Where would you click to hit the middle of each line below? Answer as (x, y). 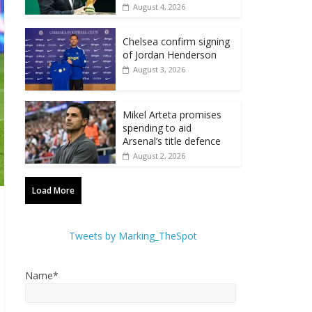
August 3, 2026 (159, 69)
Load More (53, 190)
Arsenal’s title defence (172, 141)
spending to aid (157, 128)
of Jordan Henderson (170, 55)
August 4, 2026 (159, 7)
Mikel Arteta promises (172, 115)
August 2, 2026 (159, 156)
